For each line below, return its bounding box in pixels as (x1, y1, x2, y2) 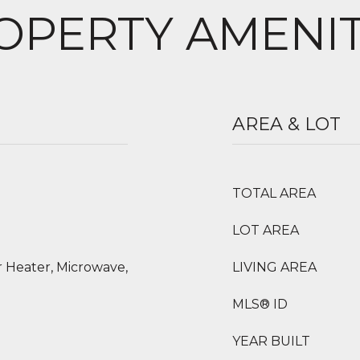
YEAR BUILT (232, 333, 310, 349)
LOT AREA (232, 223, 299, 238)
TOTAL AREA (232, 186, 316, 201)
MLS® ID (232, 297, 288, 312)
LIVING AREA (232, 260, 317, 275)
